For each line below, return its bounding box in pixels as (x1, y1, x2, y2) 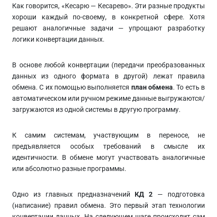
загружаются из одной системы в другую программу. (12, 106, 181, 113)
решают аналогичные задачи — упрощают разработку (12, 24, 205, 32)
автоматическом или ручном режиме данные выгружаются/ (12, 94, 205, 102)
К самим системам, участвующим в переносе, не (12, 131, 205, 139)
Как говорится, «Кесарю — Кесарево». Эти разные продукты (12, 2, 205, 10)
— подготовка (153, 190, 205, 198)
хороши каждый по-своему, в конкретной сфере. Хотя (12, 13, 205, 21)
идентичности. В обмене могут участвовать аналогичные (12, 154, 205, 161)
